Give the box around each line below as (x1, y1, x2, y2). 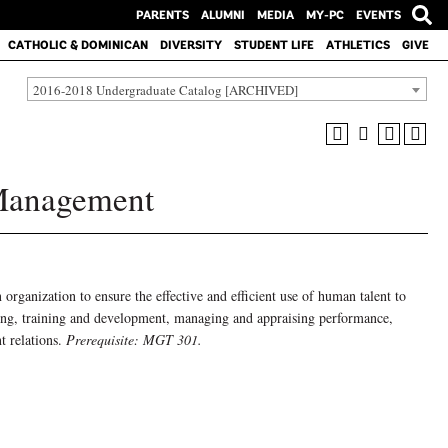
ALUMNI (200, 7, 245, 23)
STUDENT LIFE (233, 37, 314, 53)
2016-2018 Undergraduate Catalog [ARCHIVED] (33, 80, 298, 99)
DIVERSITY (159, 37, 222, 53)
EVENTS (355, 7, 401, 23)
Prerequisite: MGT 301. (66, 330, 202, 349)
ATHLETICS (325, 37, 390, 53)
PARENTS (135, 7, 189, 23)
